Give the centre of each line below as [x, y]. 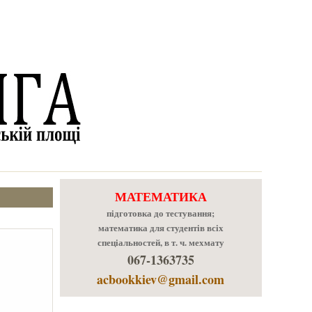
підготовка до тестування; [161, 213]
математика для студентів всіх [161, 228]
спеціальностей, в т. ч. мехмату [161, 242]
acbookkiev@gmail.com [161, 279]
